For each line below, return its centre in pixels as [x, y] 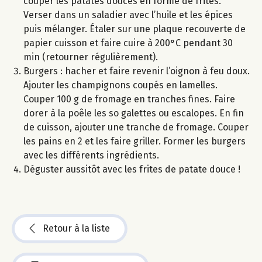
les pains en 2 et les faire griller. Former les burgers [135, 141]
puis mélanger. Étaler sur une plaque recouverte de [135, 29]
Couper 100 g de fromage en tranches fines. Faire [129, 99]
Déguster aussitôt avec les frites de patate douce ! [132, 169]
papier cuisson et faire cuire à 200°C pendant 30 [128, 43]
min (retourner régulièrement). [91, 57]
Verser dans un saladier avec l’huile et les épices [128, 15]
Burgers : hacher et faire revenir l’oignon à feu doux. [137, 71]
